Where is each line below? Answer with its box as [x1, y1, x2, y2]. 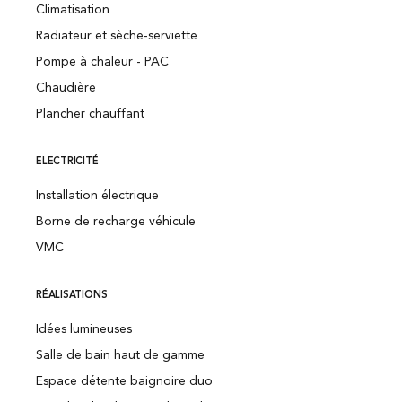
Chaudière [36, 82, 96, 95]
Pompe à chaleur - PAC [36, 56, 169, 69]
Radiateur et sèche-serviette [36, 30, 197, 43]
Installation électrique [36, 189, 159, 203]
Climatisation [36, 4, 109, 17]
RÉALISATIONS [36, 291, 108, 301]
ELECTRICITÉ [36, 157, 99, 168]
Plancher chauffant [36, 108, 144, 121]
